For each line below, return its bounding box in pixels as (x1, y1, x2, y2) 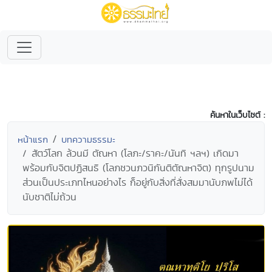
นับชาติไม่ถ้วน (22, 190, 76, 204)
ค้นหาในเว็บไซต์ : (210, 109, 265, 121)
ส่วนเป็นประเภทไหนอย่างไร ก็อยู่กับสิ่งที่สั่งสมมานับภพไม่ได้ (22, 175, 253, 189)
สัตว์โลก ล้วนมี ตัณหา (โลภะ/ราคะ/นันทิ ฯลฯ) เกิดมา (32, 146, 239, 160)
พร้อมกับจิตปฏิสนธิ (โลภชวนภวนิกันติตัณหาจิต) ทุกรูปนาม (22, 161, 254, 175)
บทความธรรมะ (61, 133, 115, 146)
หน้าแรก (18, 133, 48, 146)
